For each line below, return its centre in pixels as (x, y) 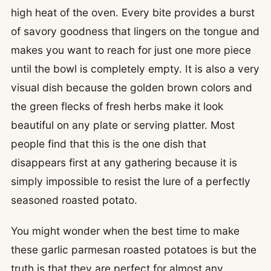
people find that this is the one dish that (109, 143)
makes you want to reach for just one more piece (131, 50)
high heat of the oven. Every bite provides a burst (133, 12)
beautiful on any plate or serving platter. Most (123, 125)
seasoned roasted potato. (74, 200)
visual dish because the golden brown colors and (132, 87)
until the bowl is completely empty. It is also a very (135, 68)
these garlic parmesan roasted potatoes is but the (134, 250)
